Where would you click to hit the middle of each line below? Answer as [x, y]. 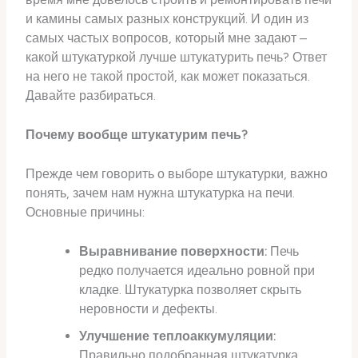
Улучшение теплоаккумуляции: [177, 336]
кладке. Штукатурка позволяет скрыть [190, 289]
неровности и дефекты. [148, 308]
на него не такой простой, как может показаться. [168, 77]
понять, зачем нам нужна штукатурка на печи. [161, 193]
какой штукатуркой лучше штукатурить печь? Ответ [177, 58]
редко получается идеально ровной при [197, 270]
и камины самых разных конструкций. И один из [167, 19]
